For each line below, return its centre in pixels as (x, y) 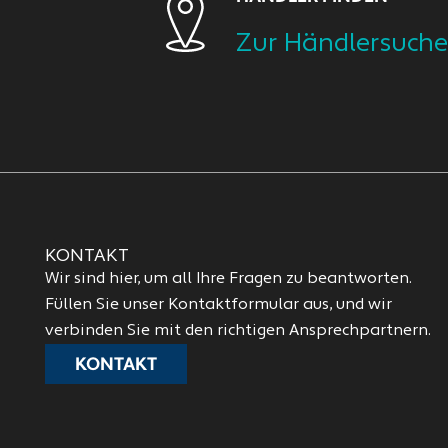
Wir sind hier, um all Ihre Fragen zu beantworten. (228, 279)
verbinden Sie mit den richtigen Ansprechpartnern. (237, 331)
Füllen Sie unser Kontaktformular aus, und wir (218, 305)
